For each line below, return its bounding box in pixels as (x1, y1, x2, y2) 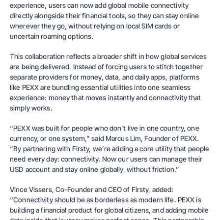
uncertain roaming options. (10, 32, 94, 40)
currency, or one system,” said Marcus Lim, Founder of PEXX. (10, 134, 199, 142)
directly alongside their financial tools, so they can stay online (10, 11, 199, 20)
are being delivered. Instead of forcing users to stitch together (10, 62, 203, 71)
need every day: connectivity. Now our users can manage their (10, 155, 203, 163)
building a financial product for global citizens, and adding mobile (10, 206, 209, 214)
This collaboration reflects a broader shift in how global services (10, 52, 207, 60)
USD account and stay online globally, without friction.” (10, 165, 180, 173)
